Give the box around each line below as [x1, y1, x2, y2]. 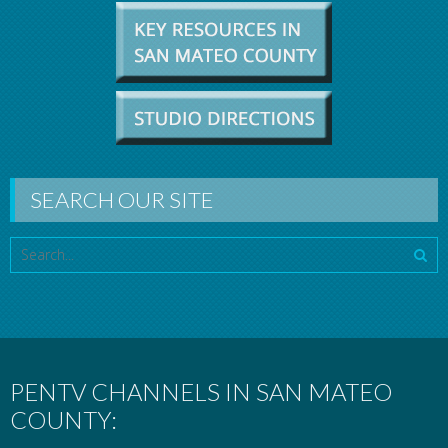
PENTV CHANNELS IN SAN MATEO [10, 376, 392, 406]
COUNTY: [10, 404, 117, 434]
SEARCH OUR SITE [30, 185, 214, 213]
